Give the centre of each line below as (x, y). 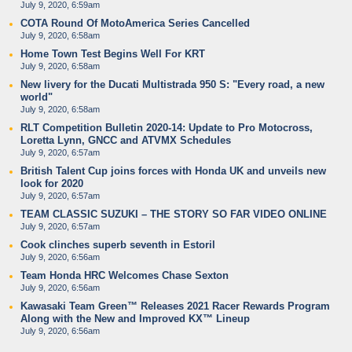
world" (37, 97)
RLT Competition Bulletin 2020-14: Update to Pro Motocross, (167, 128)
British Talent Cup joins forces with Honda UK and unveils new (173, 171)
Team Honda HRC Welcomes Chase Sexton (125, 275)
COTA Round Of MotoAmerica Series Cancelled (135, 23)
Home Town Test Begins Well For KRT (113, 54)
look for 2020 (52, 183)
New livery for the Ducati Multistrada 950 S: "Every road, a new (172, 84)
